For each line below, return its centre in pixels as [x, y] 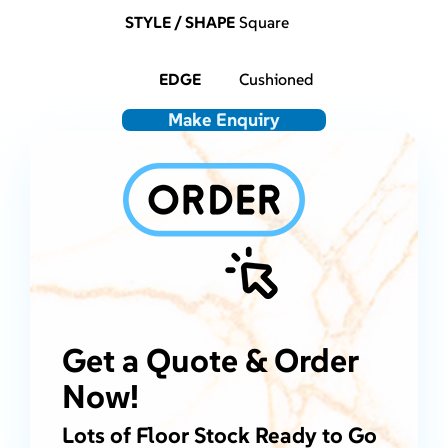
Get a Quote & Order [209, 360]
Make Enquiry [223, 120]
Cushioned [277, 79]
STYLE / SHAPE [180, 22]
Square [264, 22]
